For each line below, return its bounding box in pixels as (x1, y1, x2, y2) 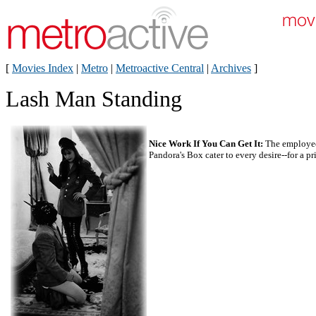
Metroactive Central (116, 62, 204, 74)
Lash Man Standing (6, 86, 182, 111)
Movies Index (12, 62, 73, 74)
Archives (211, 62, 251, 74)
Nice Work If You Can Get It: (149, 138, 263, 149)
